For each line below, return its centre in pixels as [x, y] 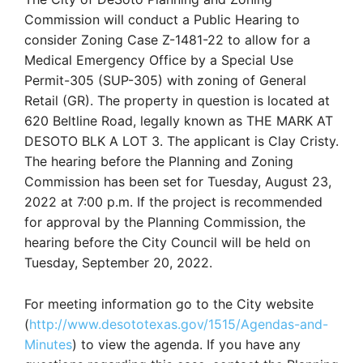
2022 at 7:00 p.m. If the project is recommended [173, 201]
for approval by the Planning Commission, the [165, 222]
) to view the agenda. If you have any [186, 344]
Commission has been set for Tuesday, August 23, [178, 181]
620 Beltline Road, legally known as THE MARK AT [179, 120]
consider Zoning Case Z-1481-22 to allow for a [167, 39]
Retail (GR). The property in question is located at [177, 100]
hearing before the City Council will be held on [167, 242]
